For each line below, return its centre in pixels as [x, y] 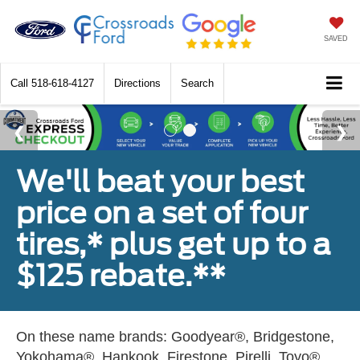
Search [197, 84]
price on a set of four [162, 213]
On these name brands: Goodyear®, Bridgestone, [175, 337]
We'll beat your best [160, 182]
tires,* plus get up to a [174, 245]
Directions [137, 84]
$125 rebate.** [121, 276]
